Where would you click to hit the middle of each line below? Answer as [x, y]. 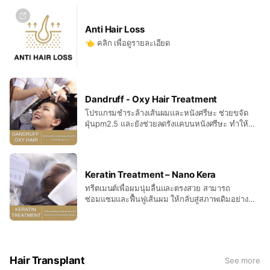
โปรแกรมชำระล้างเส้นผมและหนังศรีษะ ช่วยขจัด [167, 113]
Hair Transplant [47, 260]
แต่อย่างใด [103, 221]
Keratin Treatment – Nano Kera [151, 174]
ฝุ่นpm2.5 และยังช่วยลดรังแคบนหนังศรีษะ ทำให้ [167, 124]
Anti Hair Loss [115, 29]
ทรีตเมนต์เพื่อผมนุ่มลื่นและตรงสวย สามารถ [158, 188]
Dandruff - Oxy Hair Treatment [151, 99]
